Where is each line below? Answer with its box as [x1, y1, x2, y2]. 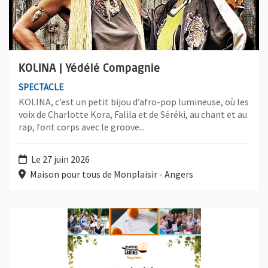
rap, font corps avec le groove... [19, 120, 145, 133]
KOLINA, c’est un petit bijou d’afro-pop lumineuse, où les [19, 95, 249, 108]
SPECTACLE [19, 81, 63, 93]
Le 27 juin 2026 [29, 153, 90, 165]
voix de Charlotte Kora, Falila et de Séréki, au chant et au [19, 108, 247, 120]
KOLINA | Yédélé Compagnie [19, 63, 160, 74]
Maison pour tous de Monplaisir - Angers [28, 167, 193, 180]
